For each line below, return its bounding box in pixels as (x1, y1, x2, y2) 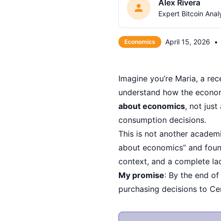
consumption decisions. (118, 114, 206, 125)
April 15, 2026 (165, 37, 210, 46)
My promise (118, 170, 164, 180)
